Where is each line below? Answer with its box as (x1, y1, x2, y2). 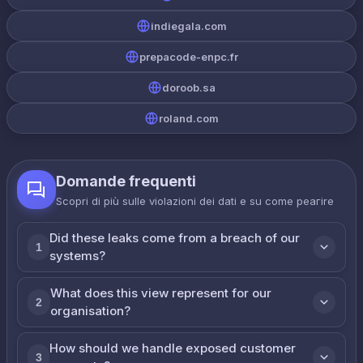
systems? (49, 248, 106, 263)
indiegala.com (151, 19, 227, 32)
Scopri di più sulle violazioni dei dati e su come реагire (56, 194, 334, 207)
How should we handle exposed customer (49, 340, 297, 356)
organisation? (49, 303, 130, 318)
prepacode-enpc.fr (139, 50, 238, 63)
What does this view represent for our (49, 285, 271, 301)
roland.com (159, 112, 219, 125)
